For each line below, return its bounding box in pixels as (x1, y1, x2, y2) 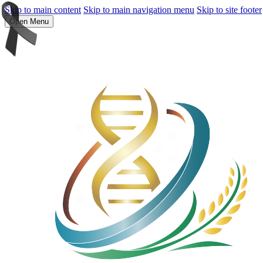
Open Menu (9, 17, 49, 26)
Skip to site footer (197, 5, 262, 15)
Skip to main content (5, 5, 81, 15)
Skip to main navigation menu (83, 5, 194, 15)
